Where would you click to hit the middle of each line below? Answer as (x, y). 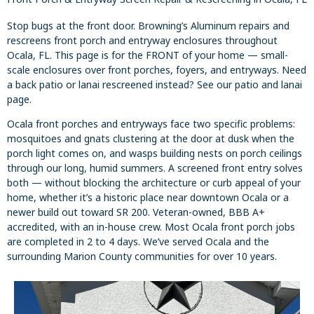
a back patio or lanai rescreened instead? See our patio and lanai (155, 84)
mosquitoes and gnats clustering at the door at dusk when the (151, 139)
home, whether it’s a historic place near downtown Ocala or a (148, 198)
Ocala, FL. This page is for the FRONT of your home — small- (148, 55)
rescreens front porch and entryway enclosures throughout (142, 40)
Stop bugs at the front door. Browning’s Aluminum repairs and (148, 26)
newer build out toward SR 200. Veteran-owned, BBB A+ (136, 212)
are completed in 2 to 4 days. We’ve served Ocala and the (138, 242)
